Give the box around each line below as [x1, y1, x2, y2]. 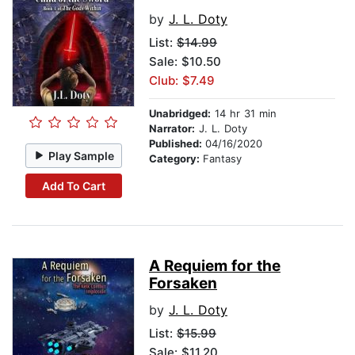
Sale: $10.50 [149, 54, 221, 70]
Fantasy [203, 152, 242, 166]
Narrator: [149, 122, 195, 136]
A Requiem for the [149, 257, 281, 276]
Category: [149, 152, 203, 166]
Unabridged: [149, 107, 211, 120]
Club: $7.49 [149, 73, 215, 89]
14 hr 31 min [211, 107, 277, 120]
